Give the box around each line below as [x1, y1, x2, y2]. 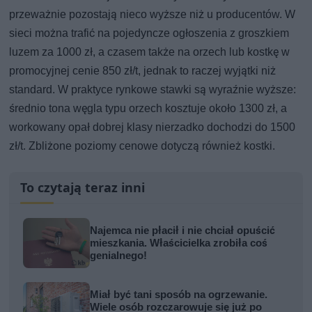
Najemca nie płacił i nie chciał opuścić [90, 224, 276, 237]
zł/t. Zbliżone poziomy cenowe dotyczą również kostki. [9, 139, 276, 153]
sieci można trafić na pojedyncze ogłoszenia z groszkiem [9, 26, 290, 40]
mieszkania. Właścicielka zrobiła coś [90, 236, 268, 249]
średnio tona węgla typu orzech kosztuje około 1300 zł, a [9, 101, 288, 115]
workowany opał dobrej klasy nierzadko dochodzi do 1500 [9, 120, 296, 134]
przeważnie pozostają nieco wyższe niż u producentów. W [9, 7, 296, 21]
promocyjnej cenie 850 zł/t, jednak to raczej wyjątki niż [9, 63, 276, 77]
